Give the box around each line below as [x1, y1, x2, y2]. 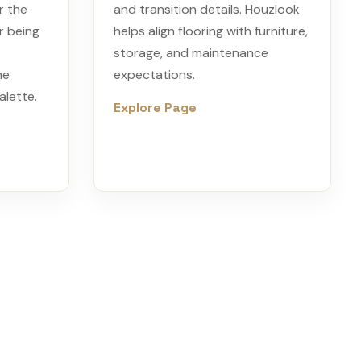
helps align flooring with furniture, [114, 23, 308, 39]
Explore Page [114, 99, 197, 116]
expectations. [114, 66, 195, 83]
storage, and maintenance [114, 44, 268, 61]
